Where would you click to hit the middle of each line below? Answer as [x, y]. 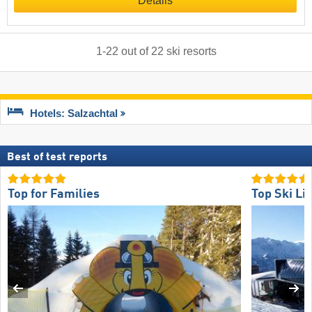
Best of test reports [57, 158]
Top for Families [54, 195]
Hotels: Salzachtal [74, 113]
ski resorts [191, 52]
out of [134, 52]
